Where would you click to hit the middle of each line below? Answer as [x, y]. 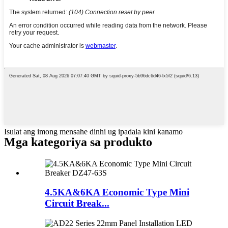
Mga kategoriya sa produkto [78, 142]
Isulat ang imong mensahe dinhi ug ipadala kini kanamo [93, 131]
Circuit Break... [77, 204]
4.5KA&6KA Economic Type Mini [117, 192]
